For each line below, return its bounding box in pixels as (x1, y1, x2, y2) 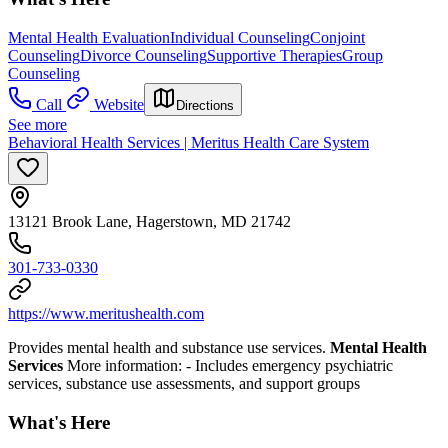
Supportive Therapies (207, 47, 342, 65)
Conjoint (310, 29, 365, 47)
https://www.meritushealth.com (8, 305, 204, 323)
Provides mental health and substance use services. (8, 339, 330, 357)
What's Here (8, 411, 110, 433)
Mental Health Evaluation (8, 29, 170, 47)
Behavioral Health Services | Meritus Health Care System (8, 134, 369, 152)
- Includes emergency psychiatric (186, 357, 393, 375)
